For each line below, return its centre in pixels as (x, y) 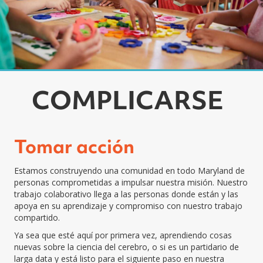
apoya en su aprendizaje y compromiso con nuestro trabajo (128, 205)
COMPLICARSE (128, 100)
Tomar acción (74, 146)
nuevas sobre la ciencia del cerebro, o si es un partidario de (127, 247)
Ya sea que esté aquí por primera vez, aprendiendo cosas (123, 235)
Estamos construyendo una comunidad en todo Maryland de (129, 170)
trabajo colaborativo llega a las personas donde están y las (126, 194)
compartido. (37, 217)
